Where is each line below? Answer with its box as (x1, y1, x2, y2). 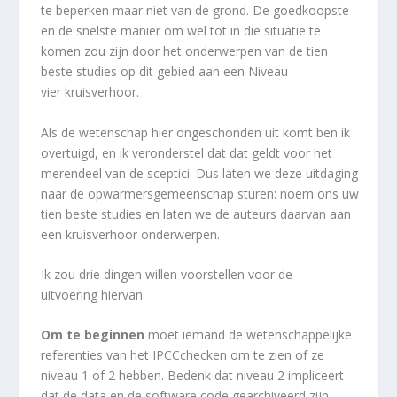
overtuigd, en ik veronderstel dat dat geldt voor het (41, 144, 333, 161)
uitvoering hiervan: (41, 285, 146, 303)
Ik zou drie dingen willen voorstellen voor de (41, 265, 293, 283)
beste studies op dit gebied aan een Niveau (41, 63, 289, 81)
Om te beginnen (41, 326, 145, 344)
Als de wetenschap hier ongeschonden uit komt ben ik (41, 123, 351, 141)
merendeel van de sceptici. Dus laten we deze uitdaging (41, 164, 359, 182)
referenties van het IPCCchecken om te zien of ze (41, 346, 325, 364)
